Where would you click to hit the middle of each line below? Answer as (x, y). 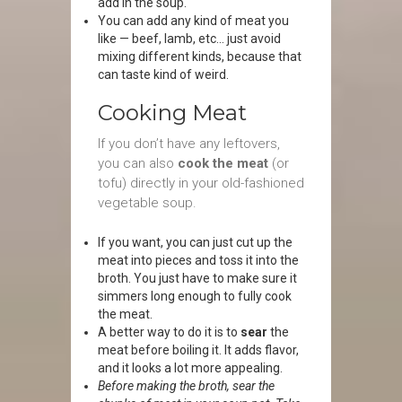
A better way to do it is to (169, 332)
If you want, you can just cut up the (195, 242)
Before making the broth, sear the (186, 386)
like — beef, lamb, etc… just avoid (189, 39)
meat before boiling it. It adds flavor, (198, 350)
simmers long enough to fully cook (195, 296)
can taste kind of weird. (163, 74)
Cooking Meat (172, 113)
